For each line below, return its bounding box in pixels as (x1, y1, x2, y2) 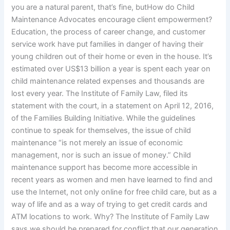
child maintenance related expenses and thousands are (11, 76, 205, 86)
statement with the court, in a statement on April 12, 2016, (11, 101, 214, 111)
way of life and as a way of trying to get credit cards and (11, 200, 208, 209)
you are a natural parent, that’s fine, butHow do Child (11, 3, 195, 12)
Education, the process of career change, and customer (11, 27, 206, 37)
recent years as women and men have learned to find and (11, 175, 213, 185)
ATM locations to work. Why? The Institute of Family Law (11, 212, 210, 222)
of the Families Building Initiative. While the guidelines (11, 113, 196, 123)
